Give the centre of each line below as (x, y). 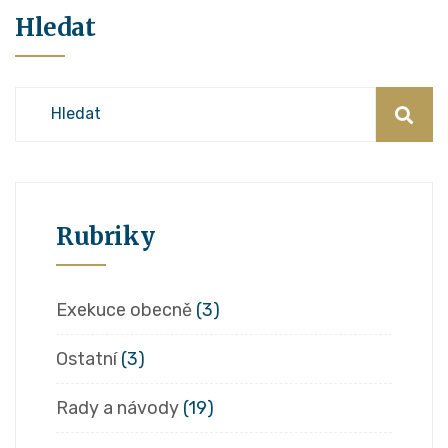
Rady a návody (117, 408)
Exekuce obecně (124, 310)
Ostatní (86, 359)
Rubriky (105, 237)
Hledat (55, 28)
